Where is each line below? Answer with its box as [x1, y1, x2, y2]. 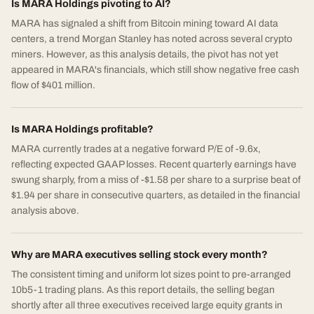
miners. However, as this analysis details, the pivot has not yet [11, 49, 278, 60]
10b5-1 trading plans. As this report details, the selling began [11, 285, 275, 296]
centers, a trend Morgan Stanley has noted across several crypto [11, 34, 292, 45]
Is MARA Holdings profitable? [11, 123, 153, 135]
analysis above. [11, 205, 79, 217]
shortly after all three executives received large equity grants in [11, 300, 282, 311]
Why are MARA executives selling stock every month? [11, 249, 268, 261]
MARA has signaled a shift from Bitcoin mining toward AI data [11, 18, 278, 29]
